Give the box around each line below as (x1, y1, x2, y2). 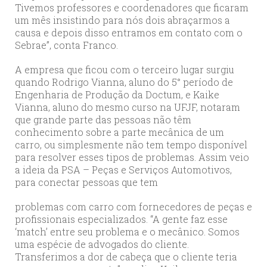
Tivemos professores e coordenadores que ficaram (15, 1, 249, 14)
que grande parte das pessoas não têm (15, 113, 191, 126)
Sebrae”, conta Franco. (15, 39, 118, 52)
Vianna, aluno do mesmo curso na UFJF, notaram (15, 101, 240, 114)
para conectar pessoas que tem (15, 176, 158, 189)
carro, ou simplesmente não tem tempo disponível (15, 138, 247, 151)
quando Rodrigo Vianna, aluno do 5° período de (15, 76, 233, 89)
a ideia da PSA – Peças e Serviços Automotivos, (15, 163, 232, 176)
